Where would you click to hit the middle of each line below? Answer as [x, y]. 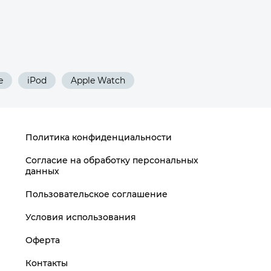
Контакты [47, 263]
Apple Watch [98, 80]
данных [43, 171]
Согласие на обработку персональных [112, 160]
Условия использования [81, 217]
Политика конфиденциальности [99, 137]
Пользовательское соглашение [97, 194]
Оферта [43, 240]
